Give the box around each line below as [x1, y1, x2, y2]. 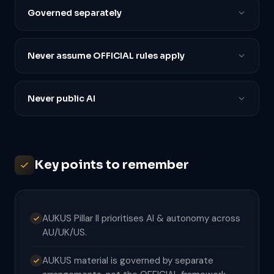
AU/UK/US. [42, 226, 87, 239]
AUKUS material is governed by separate [42, 254, 213, 267]
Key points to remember [34, 157, 189, 172]
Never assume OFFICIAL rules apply [28, 50, 185, 61]
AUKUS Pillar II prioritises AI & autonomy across [42, 212, 240, 224]
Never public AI [28, 93, 95, 104]
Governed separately [28, 7, 122, 18]
